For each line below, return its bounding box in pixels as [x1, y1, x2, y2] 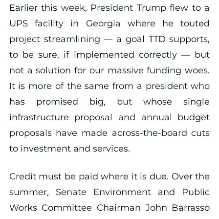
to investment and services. [9, 143, 130, 154]
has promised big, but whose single [9, 96, 210, 107]
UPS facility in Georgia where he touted [9, 18, 210, 29]
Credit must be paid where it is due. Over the [9, 171, 210, 182]
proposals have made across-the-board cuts [9, 127, 210, 138]
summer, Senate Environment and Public [9, 186, 210, 197]
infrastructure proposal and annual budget [9, 111, 210, 123]
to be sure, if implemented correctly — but [9, 49, 210, 60]
